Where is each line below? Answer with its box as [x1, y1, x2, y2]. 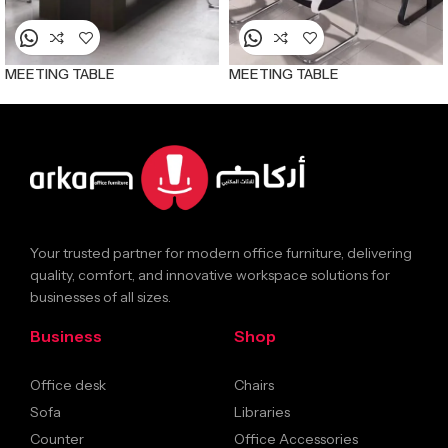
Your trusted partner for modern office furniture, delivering [30, 243, 412, 262]
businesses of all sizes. [30, 287, 171, 306]
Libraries [233, 402, 290, 421]
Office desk [30, 375, 106, 394]
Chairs [233, 375, 274, 394]
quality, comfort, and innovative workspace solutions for [30, 265, 390, 284]
